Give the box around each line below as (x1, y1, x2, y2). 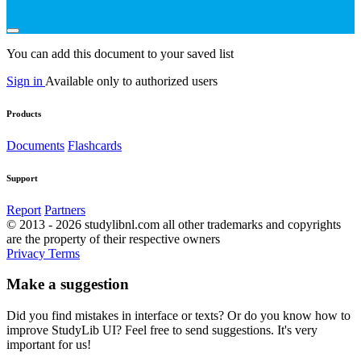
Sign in (6, 73, 45, 88)
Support (6, 172, 38, 183)
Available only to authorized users (45, 73, 218, 88)
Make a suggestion (6, 276, 129, 293)
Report (6, 202, 41, 217)
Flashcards (68, 138, 122, 152)
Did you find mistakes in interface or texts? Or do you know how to (6, 309, 351, 323)
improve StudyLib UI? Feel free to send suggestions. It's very (6, 323, 317, 338)
